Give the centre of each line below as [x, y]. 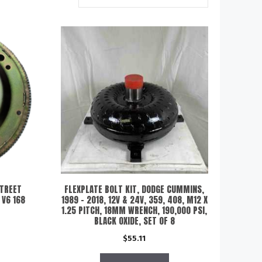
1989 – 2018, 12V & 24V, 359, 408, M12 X [134, 200]
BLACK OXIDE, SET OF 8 [134, 221]
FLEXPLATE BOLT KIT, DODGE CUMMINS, [135, 189]
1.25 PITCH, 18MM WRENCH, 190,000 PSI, [135, 210]
